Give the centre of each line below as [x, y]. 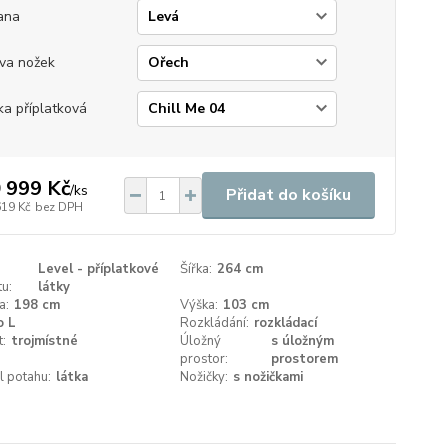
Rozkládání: [215, 323]
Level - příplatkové [98, 269]
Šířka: [196, 269]
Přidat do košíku [288, 195]
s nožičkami [268, 377]
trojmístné [44, 341]
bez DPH [58, 206]
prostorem [305, 359]
